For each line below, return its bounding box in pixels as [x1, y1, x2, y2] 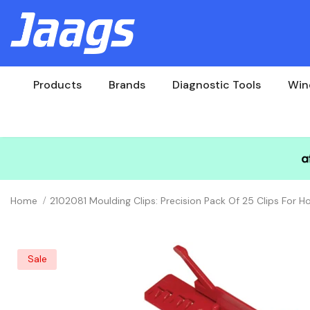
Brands [108, 77, 145, 92]
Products [33, 77, 82, 92]
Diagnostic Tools [172, 77, 261, 92]
